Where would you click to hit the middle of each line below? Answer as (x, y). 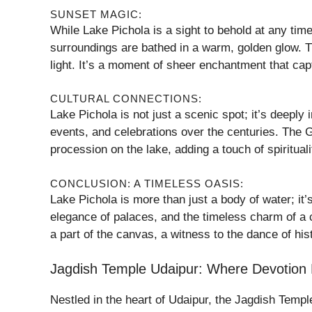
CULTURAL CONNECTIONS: (126, 99)
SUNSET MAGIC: (96, 14)
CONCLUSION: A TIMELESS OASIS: (147, 183)
